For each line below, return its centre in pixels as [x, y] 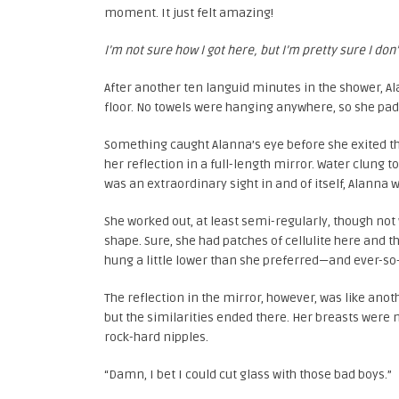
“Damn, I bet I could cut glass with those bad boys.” [248, 375]
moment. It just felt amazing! [189, 13]
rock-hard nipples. [156, 337]
